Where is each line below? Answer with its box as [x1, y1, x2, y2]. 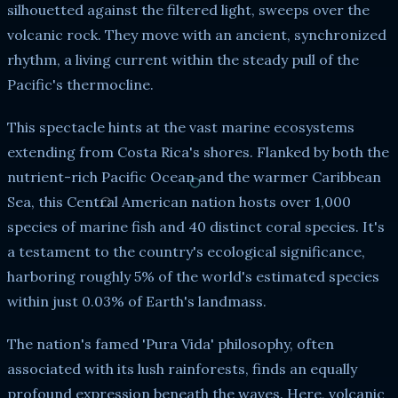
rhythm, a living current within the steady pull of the [7, 50, 359, 68]
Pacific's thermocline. [7, 75, 154, 93]
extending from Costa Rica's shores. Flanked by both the [7, 142, 389, 161]
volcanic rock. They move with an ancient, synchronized [7, 25, 386, 44]
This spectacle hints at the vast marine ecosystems [7, 117, 354, 136]
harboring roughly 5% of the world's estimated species [7, 267, 379, 285]
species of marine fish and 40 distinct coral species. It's [7, 217, 385, 235]
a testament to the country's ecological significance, [7, 242, 365, 260]
